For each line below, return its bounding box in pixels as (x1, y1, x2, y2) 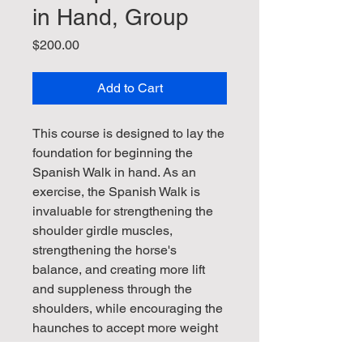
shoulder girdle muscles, (32, 223, 173, 238)
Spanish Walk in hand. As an (32, 164, 196, 180)
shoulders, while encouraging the (32, 301, 223, 316)
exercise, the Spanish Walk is (32, 184, 200, 199)
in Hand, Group (32, 4, 189, 30)
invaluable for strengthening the (32, 203, 213, 219)
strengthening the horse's (32, 242, 177, 258)
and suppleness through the (32, 281, 192, 297)
